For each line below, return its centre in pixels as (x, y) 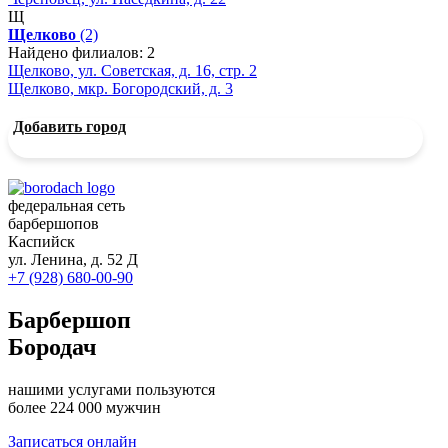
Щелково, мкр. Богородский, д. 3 (120, 88)
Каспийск (41, 241)
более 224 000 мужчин (84, 407)
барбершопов (53, 223)
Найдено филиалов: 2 (81, 52)
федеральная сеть (66, 205)
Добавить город (69, 126)
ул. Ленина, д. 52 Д (73, 259)
